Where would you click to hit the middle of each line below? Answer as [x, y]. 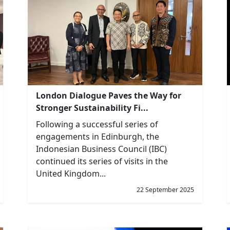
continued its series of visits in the [102, 161]
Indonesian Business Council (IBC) [101, 149]
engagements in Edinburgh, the [98, 137]
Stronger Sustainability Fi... [92, 108]
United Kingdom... [71, 174]
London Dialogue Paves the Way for [109, 95]
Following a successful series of [97, 124]
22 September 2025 [165, 190]
